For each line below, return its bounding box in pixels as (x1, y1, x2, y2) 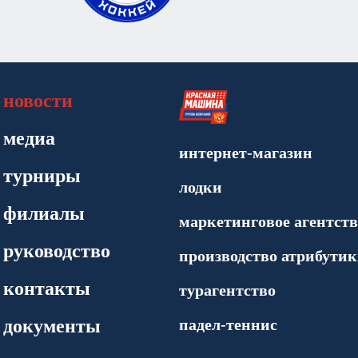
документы (3, 316, 101, 336)
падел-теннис (179, 316, 277, 333)
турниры (3, 165, 81, 186)
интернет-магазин (179, 144, 312, 161)
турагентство (179, 281, 276, 299)
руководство (3, 241, 110, 261)
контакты (3, 278, 90, 299)
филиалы (3, 203, 85, 224)
